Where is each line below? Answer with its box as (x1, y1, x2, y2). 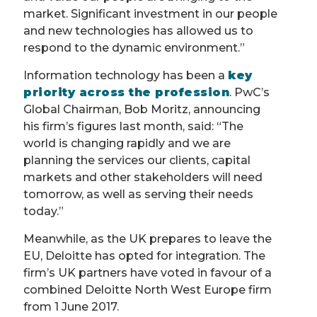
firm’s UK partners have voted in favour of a (23, 266, 272, 280)
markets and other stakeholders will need (23, 171, 263, 185)
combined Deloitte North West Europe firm (23, 283, 272, 297)
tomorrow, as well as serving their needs (23, 188, 253, 202)
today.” (23, 204, 64, 219)
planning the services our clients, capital (23, 154, 250, 168)
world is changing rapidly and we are (23, 137, 231, 151)
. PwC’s (229, 86, 270, 100)
